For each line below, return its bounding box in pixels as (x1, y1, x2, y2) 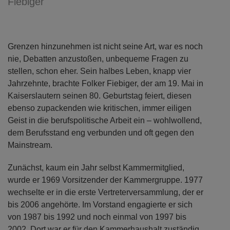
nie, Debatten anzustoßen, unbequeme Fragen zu (8, 54, 188, 63)
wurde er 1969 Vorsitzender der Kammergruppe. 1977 (8, 176, 203, 184)
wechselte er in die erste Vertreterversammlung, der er (8, 188, 203, 197)
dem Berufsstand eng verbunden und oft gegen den (8, 128, 194, 137)
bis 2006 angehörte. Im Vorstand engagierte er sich (8, 200, 193, 209)
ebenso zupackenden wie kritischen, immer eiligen (8, 104, 191, 112)
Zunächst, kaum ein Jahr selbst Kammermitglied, (8, 163, 184, 172)
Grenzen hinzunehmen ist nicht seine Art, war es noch (8, 42, 203, 51)
